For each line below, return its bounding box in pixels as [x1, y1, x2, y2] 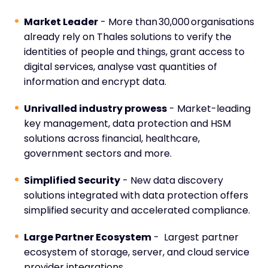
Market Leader [24, 14, 98, 29]
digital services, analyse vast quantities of [24, 59, 217, 74]
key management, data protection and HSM [24, 116, 231, 130]
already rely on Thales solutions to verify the [24, 29, 232, 44]
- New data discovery [120, 173, 223, 187]
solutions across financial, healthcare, [24, 131, 200, 145]
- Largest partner [151, 230, 239, 244]
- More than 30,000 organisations [98, 14, 254, 29]
